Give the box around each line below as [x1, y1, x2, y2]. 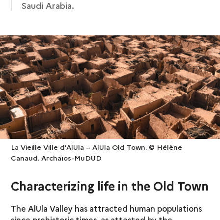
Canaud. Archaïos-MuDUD [11, 152, 102, 163]
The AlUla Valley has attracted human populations [11, 202, 202, 214]
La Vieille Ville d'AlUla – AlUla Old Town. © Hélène [11, 141, 183, 152]
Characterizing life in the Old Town [11, 177, 209, 193]
